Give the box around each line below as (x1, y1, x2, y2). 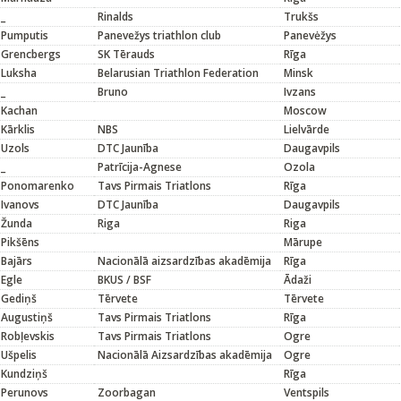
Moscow (284, 103, 327, 118)
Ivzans (284, 84, 316, 99)
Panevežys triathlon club (98, 28, 221, 43)
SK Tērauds (98, 47, 155, 62)
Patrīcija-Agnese (98, 159, 182, 175)
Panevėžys (284, 28, 337, 43)
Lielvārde (284, 122, 329, 137)
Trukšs (284, 9, 319, 24)
